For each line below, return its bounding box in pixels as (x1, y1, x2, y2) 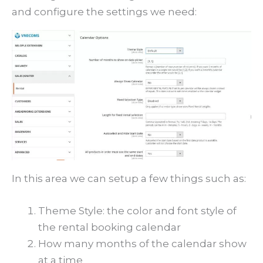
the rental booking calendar (38, 221, 181, 234)
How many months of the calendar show (38, 238, 247, 250)
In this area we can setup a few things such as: (12, 172, 246, 184)
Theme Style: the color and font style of (38, 205, 237, 217)
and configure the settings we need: (12, 5, 197, 18)
